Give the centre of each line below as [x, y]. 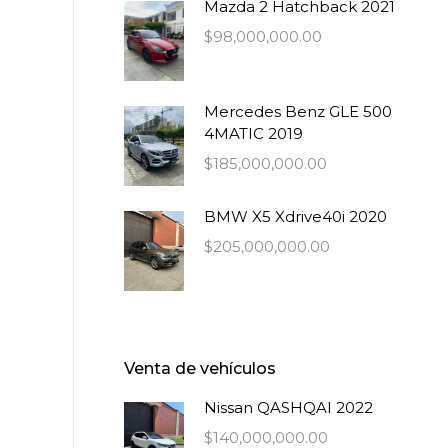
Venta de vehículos [200, 368]
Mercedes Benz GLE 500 [298, 111]
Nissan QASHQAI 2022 [288, 407]
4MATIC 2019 [253, 133]
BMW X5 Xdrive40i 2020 [295, 216]
